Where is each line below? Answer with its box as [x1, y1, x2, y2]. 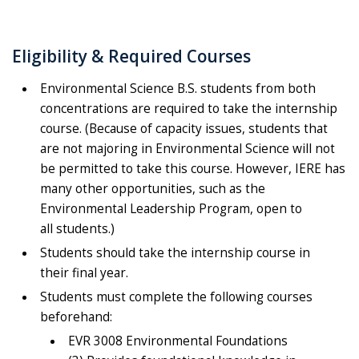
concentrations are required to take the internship [40, 99, 337, 117]
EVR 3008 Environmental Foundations [68, 332, 288, 349]
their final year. [40, 264, 135, 281]
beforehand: [40, 308, 119, 325]
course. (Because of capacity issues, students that [40, 119, 328, 137]
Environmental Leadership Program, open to [40, 200, 302, 217]
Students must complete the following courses [40, 288, 313, 305]
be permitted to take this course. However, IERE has [40, 159, 345, 177]
